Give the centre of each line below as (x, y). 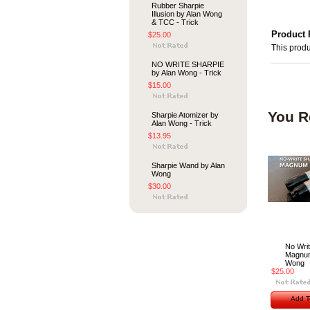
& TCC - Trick (175, 22)
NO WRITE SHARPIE (188, 64)
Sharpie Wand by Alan (188, 165)
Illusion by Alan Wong (187, 14)
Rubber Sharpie (178, 6)
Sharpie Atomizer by (185, 115)
